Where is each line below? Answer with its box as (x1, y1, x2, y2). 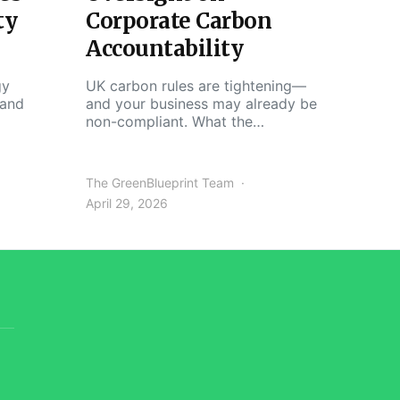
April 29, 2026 (86, 196, 168, 211)
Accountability (86, 35, 243, 62)
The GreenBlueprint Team (86, 175, 234, 190)
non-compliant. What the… (86, 112, 264, 130)
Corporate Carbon (86, 7, 271, 35)
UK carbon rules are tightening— (86, 77, 306, 95)
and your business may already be (86, 95, 317, 112)
